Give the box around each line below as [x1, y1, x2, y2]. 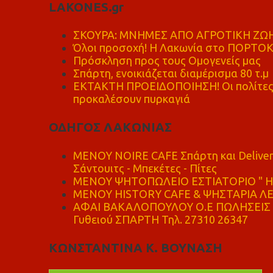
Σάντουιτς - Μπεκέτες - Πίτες [73, 161, 217, 174]
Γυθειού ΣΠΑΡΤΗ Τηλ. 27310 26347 [73, 213, 248, 225]
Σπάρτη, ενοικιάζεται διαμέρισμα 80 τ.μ [73, 67, 269, 79]
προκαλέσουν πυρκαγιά [73, 93, 190, 105]
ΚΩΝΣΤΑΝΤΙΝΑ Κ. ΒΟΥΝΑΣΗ [48, 240, 222, 255]
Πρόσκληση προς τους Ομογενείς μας [73, 54, 261, 66]
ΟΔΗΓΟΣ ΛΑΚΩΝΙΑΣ [48, 120, 172, 135]
